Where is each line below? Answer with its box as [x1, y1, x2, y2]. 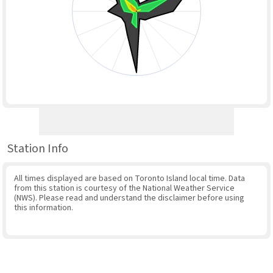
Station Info [7, 140, 68, 157]
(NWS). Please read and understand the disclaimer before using [13, 191, 244, 204]
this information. [13, 201, 73, 214]
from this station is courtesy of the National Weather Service [13, 182, 235, 194]
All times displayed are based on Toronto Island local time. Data [13, 172, 245, 185]
